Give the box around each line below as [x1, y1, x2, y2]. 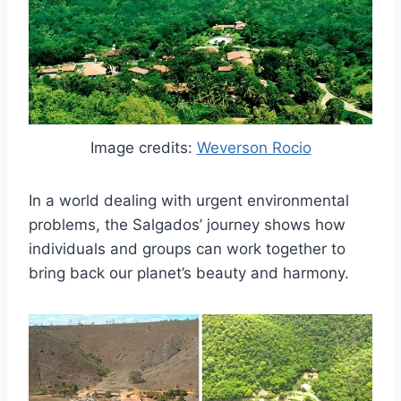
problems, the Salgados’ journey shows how [29, 216, 346, 235]
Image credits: [90, 139, 197, 158]
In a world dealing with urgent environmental [29, 192, 349, 210]
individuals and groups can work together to [29, 240, 346, 259]
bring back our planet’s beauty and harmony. [29, 264, 349, 283]
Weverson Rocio [196, 139, 311, 158]
